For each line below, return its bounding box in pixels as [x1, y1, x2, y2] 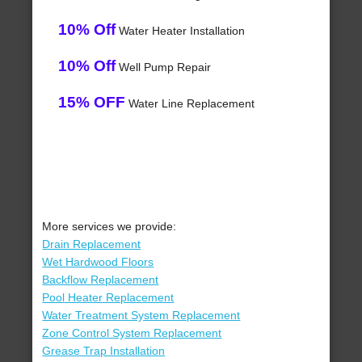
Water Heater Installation [116, 24, 246, 38]
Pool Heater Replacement [42, 291, 175, 305]
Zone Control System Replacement [42, 326, 222, 340]
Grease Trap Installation [42, 344, 166, 358]
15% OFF [58, 94, 126, 112]
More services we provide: [42, 220, 177, 234]
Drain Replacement [42, 238, 141, 251]
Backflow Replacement [42, 273, 159, 287]
